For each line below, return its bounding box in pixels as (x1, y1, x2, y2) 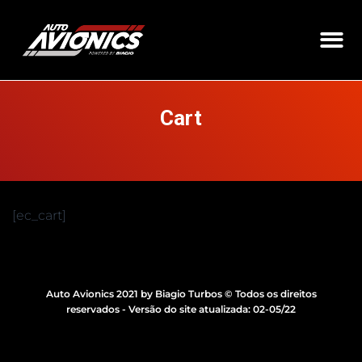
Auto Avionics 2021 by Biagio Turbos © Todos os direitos (45, 287, 317, 300)
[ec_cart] (12, 207, 66, 223)
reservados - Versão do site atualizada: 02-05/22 (66, 302, 296, 315)
